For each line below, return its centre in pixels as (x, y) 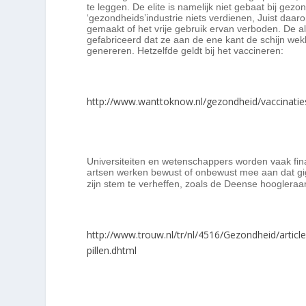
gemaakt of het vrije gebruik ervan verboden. (185, 29)
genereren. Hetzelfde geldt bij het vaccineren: (187, 51)
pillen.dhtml (112, 251)
